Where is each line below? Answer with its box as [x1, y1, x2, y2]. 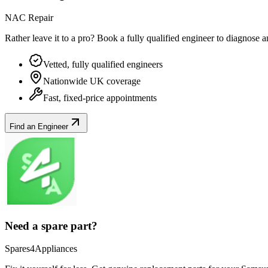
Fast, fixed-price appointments [43, 92, 157, 103]
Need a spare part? [5, 219, 98, 232]
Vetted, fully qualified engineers [43, 59, 163, 69]
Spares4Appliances [5, 243, 77, 254]
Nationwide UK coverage [43, 75, 141, 86]
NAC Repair [5, 12, 53, 23]
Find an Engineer [10, 121, 68, 131]
